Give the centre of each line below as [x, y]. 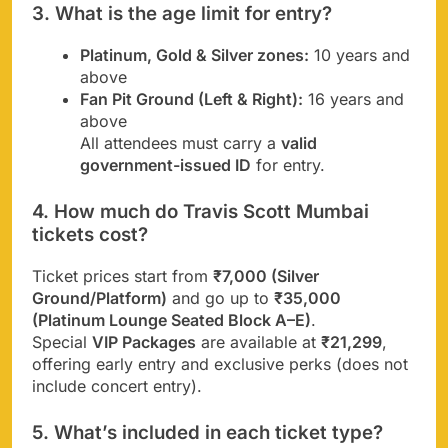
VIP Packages [144, 341]
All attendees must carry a [180, 143]
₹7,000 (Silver [266, 275]
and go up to [220, 297]
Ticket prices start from [122, 275]
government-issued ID [165, 165]
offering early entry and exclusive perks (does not [220, 363]
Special [62, 341]
